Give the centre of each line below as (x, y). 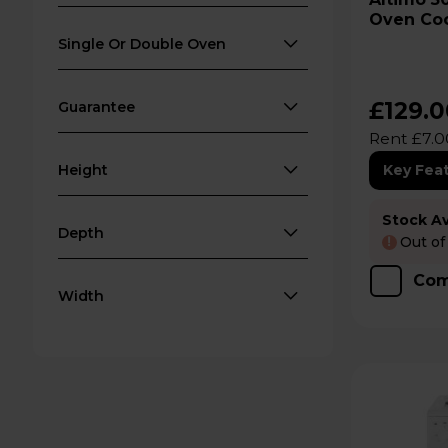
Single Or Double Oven (142, 44)
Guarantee (97, 107)
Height (83, 170)
